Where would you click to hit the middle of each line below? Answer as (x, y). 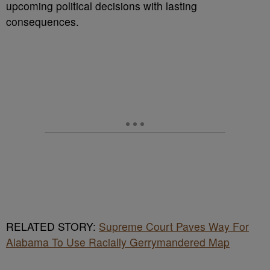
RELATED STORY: (52, 226)
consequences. (42, 21)
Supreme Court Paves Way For (174, 226)
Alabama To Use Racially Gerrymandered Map (118, 242)
